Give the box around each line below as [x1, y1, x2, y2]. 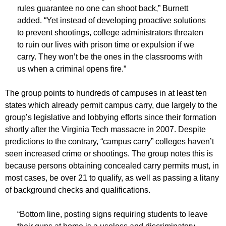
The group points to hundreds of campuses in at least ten [5, 88, 207, 97]
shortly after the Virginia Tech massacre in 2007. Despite [5, 125, 206, 134]
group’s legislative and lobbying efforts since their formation [5, 112, 216, 122]
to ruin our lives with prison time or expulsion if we [17, 40, 194, 49]
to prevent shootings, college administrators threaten [17, 28, 203, 37]
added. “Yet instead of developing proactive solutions [17, 16, 206, 25]
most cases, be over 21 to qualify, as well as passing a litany [5, 173, 219, 182]
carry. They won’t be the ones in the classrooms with [17, 52, 203, 61]
